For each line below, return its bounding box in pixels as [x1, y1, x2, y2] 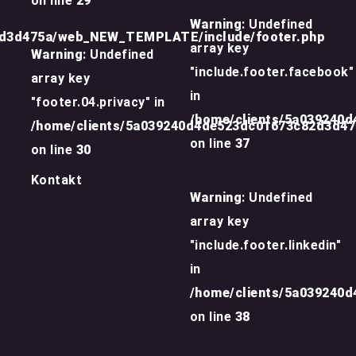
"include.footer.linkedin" [190, 238, 341, 253]
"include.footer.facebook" [190, 64, 354, 79]
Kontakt [31, 172, 83, 188]
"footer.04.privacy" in [31, 95, 165, 110]
